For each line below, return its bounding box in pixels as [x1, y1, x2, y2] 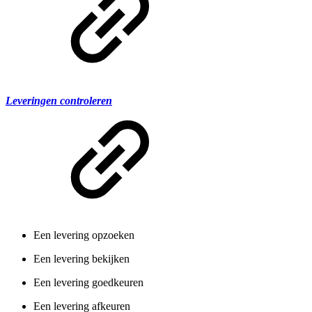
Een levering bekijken [33, 252, 130, 265]
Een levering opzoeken [33, 228, 134, 241]
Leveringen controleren [6, 94, 112, 107]
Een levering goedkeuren [33, 276, 143, 288]
